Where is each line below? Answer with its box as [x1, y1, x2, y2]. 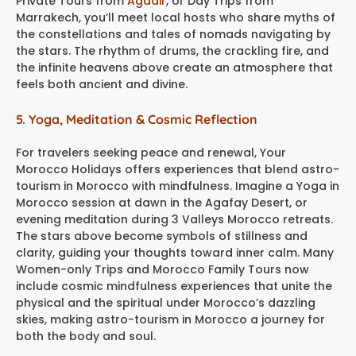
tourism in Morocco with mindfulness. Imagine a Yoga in [16, 177, 339, 194]
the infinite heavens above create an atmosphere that [16, 59, 333, 75]
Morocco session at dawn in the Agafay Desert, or [16, 194, 308, 211]
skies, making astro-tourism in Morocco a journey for [16, 311, 325, 327]
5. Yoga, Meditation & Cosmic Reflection [16, 110, 257, 127]
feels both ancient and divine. [16, 75, 188, 92]
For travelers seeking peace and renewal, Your [16, 144, 286, 161]
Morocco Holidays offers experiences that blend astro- [16, 161, 339, 177]
